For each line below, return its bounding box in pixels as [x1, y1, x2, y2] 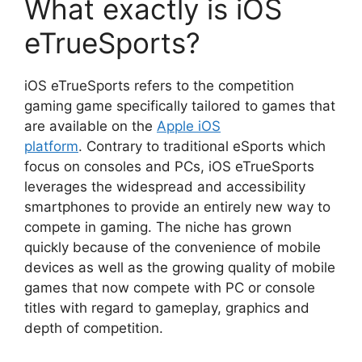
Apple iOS [157, 117, 221, 134]
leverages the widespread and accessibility [24, 178, 305, 195]
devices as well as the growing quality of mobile [24, 259, 335, 276]
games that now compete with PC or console [24, 279, 315, 296]
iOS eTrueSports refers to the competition [24, 77, 294, 94]
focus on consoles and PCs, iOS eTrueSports [24, 158, 314, 175]
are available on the [24, 117, 157, 134]
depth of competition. [24, 319, 163, 336]
